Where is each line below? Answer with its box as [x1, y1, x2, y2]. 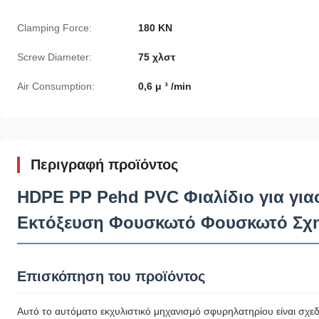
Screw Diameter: [17, 51, 92, 63]
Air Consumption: [17, 80, 95, 93]
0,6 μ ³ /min [138, 80, 192, 93]
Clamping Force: [17, 22, 92, 34]
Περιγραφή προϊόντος [31, 157, 178, 173]
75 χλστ [138, 51, 175, 63]
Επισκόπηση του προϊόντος [17, 268, 205, 285]
